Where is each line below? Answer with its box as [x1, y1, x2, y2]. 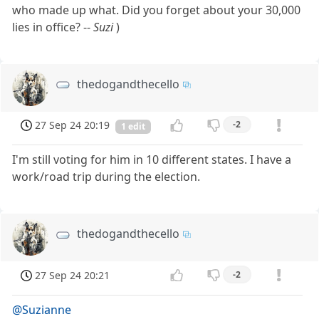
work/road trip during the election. [12, 169, 201, 185]
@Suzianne [12, 301, 72, 318]
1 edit [121, 120, 145, 132]
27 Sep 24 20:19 [35, 117, 110, 132]
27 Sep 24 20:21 [35, 268, 110, 282]
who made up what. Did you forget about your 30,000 [12, 1, 301, 18]
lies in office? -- [12, 19, 94, 35]
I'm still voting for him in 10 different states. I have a [12, 152, 292, 168]
